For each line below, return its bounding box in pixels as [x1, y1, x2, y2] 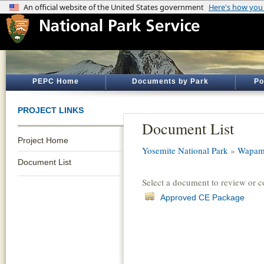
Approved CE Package [160, 193, 245, 202]
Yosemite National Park [142, 144, 228, 156]
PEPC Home [32, 77, 79, 85]
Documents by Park [132, 77, 209, 85]
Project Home [18, 136, 68, 145]
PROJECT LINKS [18, 105, 84, 115]
